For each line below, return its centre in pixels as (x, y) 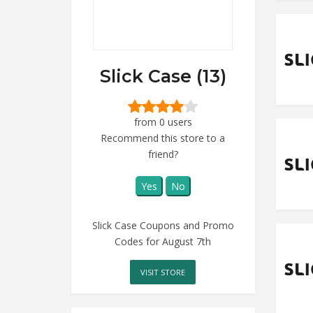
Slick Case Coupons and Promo (163, 225)
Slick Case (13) (163, 76)
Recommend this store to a (163, 138)
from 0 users (163, 122)
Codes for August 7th (163, 241)
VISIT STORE (163, 272)
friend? (163, 154)
